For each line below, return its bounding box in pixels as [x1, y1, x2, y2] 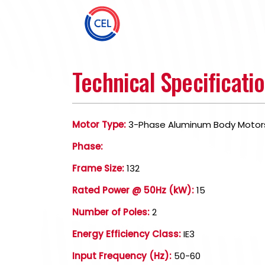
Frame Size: [72, 162, 124, 174]
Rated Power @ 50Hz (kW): [72, 184, 194, 196]
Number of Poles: [72, 206, 150, 218]
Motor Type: [72, 118, 126, 131]
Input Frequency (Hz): [72, 250, 172, 262]
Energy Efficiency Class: [72, 228, 181, 240]
